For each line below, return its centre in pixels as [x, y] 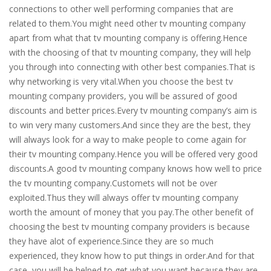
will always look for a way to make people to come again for [128, 139]
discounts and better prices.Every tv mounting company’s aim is [133, 110]
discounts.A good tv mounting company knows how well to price [135, 168]
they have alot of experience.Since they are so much [111, 241]
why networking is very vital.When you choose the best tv [121, 81]
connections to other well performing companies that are [121, 9]
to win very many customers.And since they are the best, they [130, 125]
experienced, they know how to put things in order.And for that [132, 256]
